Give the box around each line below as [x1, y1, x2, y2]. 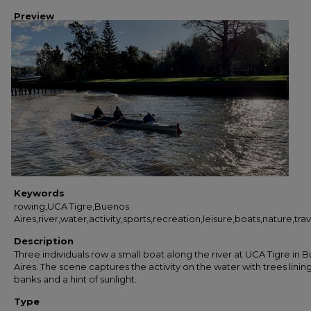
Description [14, 235, 74, 246]
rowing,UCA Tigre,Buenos [14, 201, 129, 212]
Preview [14, 10, 54, 22]
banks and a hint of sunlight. [14, 274, 137, 285]
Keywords [14, 187, 65, 199]
